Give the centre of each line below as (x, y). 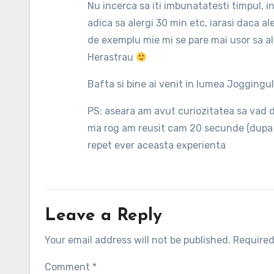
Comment (68, 267)
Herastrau (112, 57)
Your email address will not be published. (138, 240)
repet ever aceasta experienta (157, 145)
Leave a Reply (103, 216)
